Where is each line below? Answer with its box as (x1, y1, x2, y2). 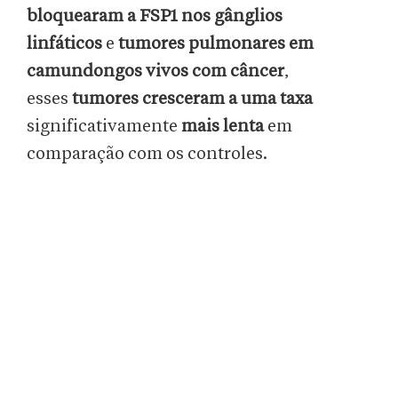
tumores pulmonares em (115, 35, 314, 53)
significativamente (27, 117, 181, 136)
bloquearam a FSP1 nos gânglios (27, 7, 283, 26)
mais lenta (181, 117, 264, 136)
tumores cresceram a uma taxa (72, 90, 313, 108)
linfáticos (27, 35, 106, 53)
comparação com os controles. (27, 145, 267, 163)
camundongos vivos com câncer (27, 62, 284, 81)
